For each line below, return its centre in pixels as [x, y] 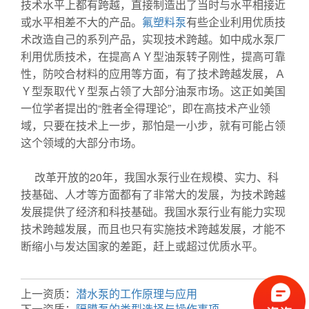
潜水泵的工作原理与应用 [137, 293]
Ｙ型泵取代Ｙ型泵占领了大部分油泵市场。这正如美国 [153, 91]
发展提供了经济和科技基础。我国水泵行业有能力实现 [153, 211]
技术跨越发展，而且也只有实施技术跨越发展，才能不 [153, 229]
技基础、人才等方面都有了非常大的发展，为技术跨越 [153, 194]
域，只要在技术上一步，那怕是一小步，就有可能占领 [153, 125]
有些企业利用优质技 [236, 22]
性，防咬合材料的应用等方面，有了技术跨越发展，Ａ [153, 73]
